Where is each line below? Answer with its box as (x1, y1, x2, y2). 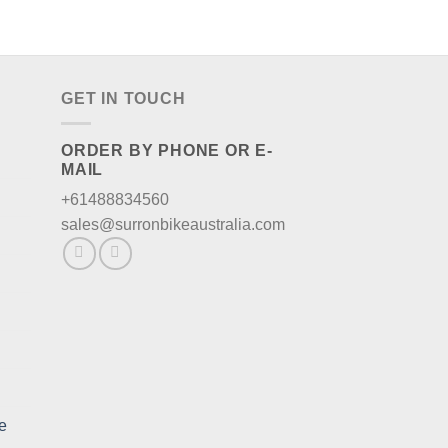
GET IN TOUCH (61, 90, 186, 108)
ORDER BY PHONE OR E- (61, 141, 274, 159)
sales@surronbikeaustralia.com (61, 215, 285, 233)
